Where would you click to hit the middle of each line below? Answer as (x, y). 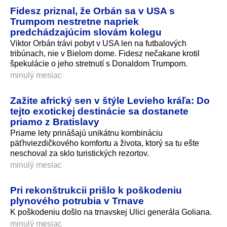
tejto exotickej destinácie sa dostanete (99, 111)
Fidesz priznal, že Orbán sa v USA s (92, 10)
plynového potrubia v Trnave (77, 200)
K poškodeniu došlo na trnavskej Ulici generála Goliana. (111, 212)
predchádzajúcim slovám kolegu (86, 32)
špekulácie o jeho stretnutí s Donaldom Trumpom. (99, 63)
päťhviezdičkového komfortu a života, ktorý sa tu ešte (105, 143)
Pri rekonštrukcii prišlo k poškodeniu (96, 190)
